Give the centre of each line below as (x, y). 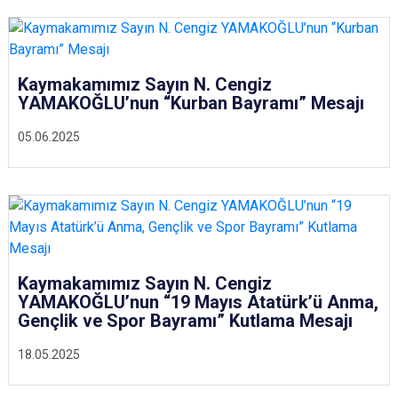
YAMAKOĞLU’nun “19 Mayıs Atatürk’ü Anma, (198, 302)
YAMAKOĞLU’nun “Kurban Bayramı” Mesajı (191, 103)
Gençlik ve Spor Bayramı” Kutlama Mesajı (185, 321)
